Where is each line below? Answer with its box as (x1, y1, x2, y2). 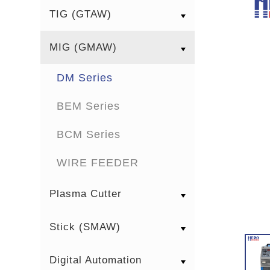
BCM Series (57, 128, 121, 140)
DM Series (57, 71, 113, 84)
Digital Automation (49, 254, 142, 266)
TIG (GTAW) (49, 8, 112, 20)
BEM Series (57, 99, 121, 112)
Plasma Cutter (49, 187, 122, 199)
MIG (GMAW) (49, 41, 118, 53)
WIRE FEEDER (57, 156, 139, 169)
